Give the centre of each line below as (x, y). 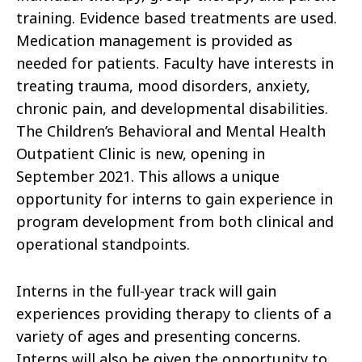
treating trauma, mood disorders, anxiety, (163, 86)
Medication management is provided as (154, 41)
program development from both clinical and (175, 222)
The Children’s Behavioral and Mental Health (171, 131)
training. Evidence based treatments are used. (177, 18)
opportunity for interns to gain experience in (175, 199)
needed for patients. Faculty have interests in (175, 63)
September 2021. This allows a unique (148, 177)
